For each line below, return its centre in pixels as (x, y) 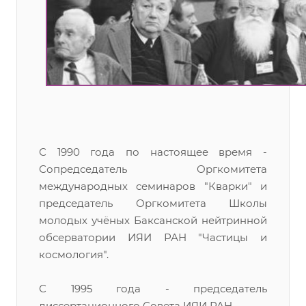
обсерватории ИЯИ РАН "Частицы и (153, 237)
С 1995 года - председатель (153, 289)
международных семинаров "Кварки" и (153, 186)
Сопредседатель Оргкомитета (153, 169)
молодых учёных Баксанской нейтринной (153, 220)
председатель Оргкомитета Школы (153, 203)
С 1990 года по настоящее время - (153, 152)
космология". (74, 254)
